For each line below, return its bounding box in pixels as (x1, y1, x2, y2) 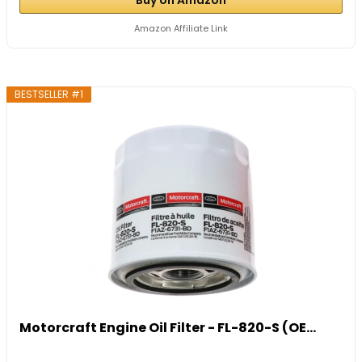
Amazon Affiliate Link (134, 21, 228, 35)
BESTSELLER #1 (15, 86, 84, 101)
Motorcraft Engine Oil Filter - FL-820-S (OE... (19, 318, 317, 337)
